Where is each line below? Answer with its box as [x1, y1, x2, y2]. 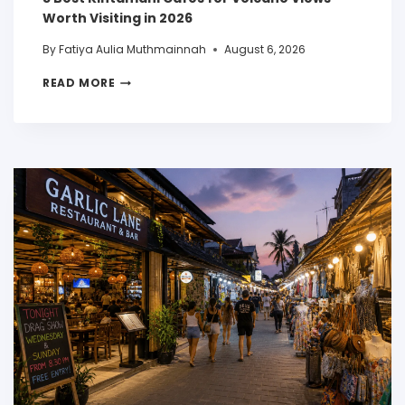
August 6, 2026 [224, 42, 306, 58]
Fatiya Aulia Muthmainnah [59, 42, 207, 58]
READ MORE [42, 75, 116, 91]
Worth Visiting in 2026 [42, 9, 193, 28]
